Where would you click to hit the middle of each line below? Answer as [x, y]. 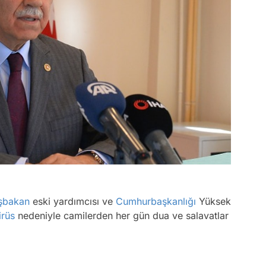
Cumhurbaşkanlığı [156, 202]
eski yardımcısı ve [73, 202]
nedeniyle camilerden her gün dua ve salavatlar [122, 216]
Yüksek [213, 202]
